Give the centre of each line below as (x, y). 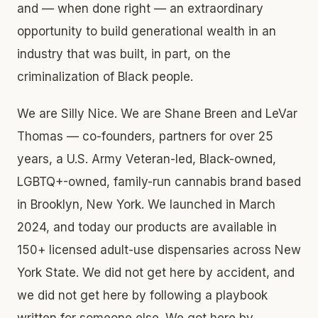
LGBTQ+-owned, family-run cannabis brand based (159, 181)
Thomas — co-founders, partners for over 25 (145, 136)
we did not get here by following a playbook (142, 295)
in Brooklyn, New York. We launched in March (146, 204)
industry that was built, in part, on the (124, 54)
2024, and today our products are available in (147, 227)
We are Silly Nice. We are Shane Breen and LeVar (157, 113)
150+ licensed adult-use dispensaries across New (159, 250)
